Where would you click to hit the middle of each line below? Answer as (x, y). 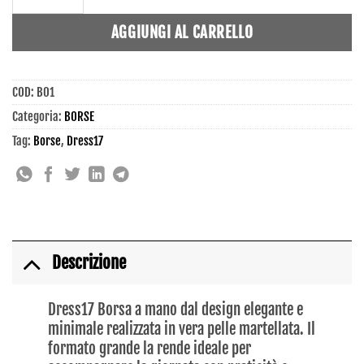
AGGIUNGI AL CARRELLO (182, 33)
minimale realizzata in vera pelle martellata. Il (182, 329)
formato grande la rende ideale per (150, 348)
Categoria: (38, 116)
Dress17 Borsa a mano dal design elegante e (176, 309)
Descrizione (89, 262)
